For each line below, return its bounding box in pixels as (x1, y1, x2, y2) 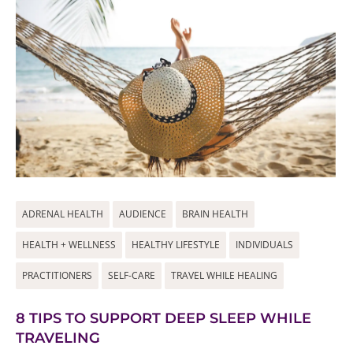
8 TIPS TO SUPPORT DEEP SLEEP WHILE (16, 310, 311, 327)
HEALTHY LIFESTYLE (132, 238, 220, 251)
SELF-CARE (108, 269, 155, 282)
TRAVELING (16, 329, 100, 347)
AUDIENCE (119, 207, 166, 221)
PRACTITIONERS (22, 269, 92, 282)
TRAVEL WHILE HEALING (171, 269, 277, 282)
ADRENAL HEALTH (22, 207, 103, 221)
